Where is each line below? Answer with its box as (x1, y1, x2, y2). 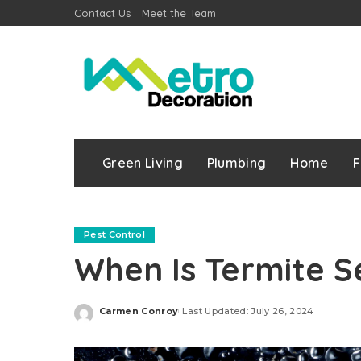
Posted (98, 311, 137, 323)
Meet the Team (142, 6, 216, 19)
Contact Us (74, 6, 131, 19)
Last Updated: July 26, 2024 (182, 305, 314, 317)
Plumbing (206, 154, 267, 171)
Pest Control (84, 228, 146, 240)
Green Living (102, 154, 183, 171)
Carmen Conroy (99, 305, 179, 317)
